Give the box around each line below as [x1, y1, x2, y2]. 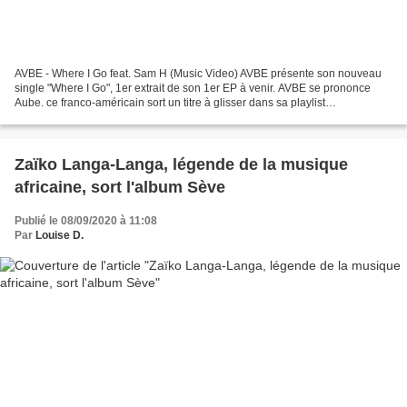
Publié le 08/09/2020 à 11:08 [15, 214, 157, 228]
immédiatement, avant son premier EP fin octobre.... [15, 111, 268, 124]
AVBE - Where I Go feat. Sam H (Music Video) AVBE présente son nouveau [15, 67, 382, 81]
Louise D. [35, 229, 84, 243]
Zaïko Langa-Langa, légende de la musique [15, 155, 348, 174]
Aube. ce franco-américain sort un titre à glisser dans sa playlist [15, 96, 325, 110]
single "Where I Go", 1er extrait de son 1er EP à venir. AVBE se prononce [15, 82, 371, 95]
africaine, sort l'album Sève [15, 178, 225, 197]
